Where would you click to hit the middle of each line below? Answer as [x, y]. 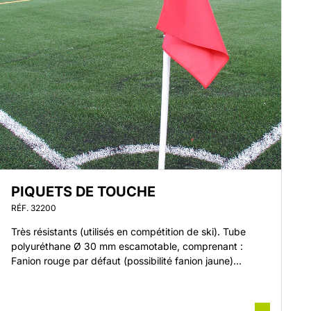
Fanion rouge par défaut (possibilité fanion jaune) [123, 261]
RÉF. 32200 [34, 208]
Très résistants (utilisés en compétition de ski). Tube [129, 232]
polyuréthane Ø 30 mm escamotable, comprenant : [127, 246]
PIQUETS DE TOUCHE [84, 192]
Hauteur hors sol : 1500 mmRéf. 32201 [98, 275]
